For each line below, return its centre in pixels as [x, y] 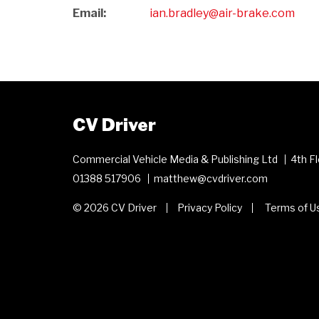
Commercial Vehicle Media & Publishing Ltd [175, 159]
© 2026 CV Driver [115, 207]
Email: [89, 13]
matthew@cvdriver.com [210, 178]
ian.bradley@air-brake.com [222, 13]
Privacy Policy [210, 207]
